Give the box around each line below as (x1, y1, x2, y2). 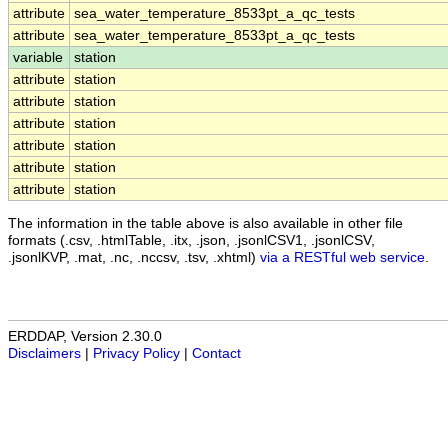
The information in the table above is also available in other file (8, 215, 403, 231)
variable (13, 50, 63, 66)
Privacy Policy (93, 346, 180, 362)
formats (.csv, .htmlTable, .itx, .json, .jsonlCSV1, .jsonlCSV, (8, 232, 375, 248)
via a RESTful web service (260, 249, 425, 265)
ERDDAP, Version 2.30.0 (8, 329, 162, 345)
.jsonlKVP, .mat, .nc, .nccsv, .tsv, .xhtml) (8, 249, 260, 265)
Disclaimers (8, 346, 81, 362)
